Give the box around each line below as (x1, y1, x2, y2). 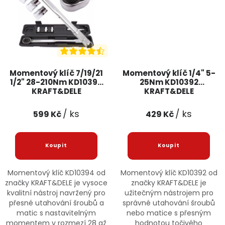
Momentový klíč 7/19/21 (10, 67, 103, 78)
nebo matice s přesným (127, 207, 211, 218)
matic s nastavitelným (17, 207, 96, 218)
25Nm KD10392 (139, 76, 198, 87)
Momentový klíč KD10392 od (120, 167, 217, 178)
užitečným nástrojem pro (124, 187, 213, 198)
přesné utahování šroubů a (9, 197, 104, 208)
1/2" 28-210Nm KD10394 (10, 76, 103, 87)
